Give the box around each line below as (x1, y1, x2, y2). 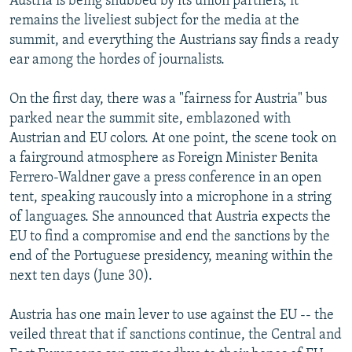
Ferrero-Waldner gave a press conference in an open (9, 170, 321, 185)
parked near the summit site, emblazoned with (9, 111, 291, 126)
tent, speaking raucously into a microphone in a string (9, 189, 332, 205)
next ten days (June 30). (9, 268, 152, 284)
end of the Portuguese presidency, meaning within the (9, 248, 333, 264)
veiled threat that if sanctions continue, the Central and (9, 327, 342, 343)
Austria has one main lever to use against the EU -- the (9, 307, 334, 323)
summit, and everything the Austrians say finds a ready (9, 32, 339, 48)
